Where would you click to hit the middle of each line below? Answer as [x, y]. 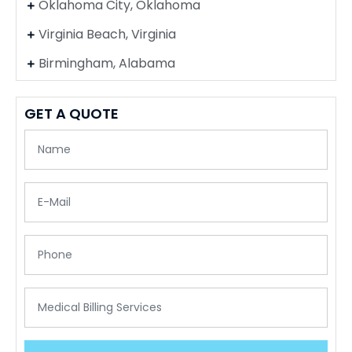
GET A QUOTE [71, 113]
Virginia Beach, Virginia [107, 34]
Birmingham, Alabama [106, 63]
